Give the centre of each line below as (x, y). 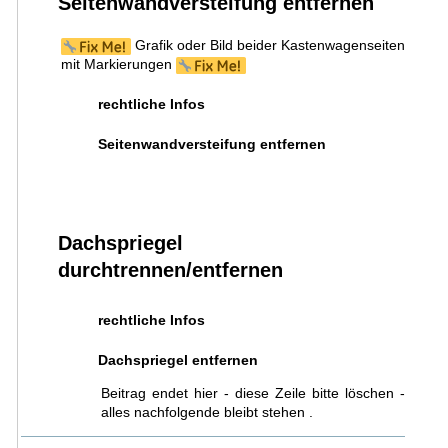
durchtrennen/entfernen (170, 270)
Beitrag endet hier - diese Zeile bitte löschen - (253, 392)
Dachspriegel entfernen (177, 359)
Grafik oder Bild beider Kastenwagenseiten (268, 45)
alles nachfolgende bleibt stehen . (206, 411)
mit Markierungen (118, 64)
